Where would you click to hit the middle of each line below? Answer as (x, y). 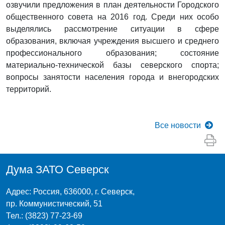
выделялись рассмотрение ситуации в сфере (113, 29)
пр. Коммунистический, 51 (54, 203)
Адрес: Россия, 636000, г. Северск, (71, 191)
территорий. (29, 89)
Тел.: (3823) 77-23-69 (44, 215)
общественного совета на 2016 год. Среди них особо (113, 17)
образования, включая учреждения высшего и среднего (113, 41)
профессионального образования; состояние (113, 53)
